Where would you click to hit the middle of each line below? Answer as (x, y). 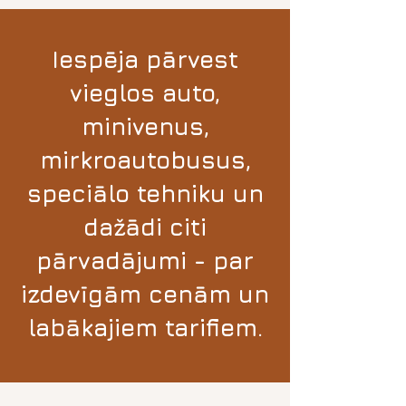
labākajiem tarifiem (142, 328)
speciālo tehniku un (145, 193)
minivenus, (145, 126)
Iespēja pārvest (145, 59)
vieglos (116, 93)
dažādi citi (145, 227)
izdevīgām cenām (126, 294)
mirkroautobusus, (145, 160)
